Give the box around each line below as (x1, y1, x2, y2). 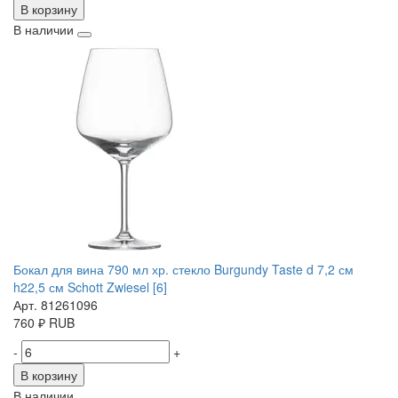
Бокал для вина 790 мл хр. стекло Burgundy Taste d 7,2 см (13, 260, 354, 279)
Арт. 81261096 (13, 296, 98, 314)
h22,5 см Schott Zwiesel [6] (13, 278, 167, 297)
